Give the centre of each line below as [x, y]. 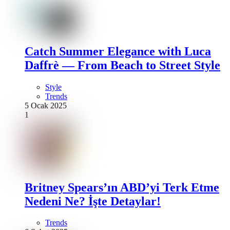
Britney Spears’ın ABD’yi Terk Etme [122, 187]
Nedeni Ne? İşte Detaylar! [93, 201]
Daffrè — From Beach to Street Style [122, 65]
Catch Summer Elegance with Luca [118, 51]
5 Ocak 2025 [46, 105]
